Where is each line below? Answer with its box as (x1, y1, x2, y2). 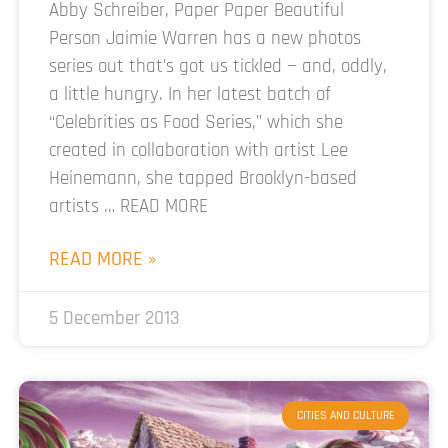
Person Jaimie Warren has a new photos (49, 26, 361, 52)
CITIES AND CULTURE (296, 407, 395, 423)
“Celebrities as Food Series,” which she (49, 110, 343, 136)
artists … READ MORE (49, 194, 208, 220)
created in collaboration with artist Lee (49, 138, 348, 164)
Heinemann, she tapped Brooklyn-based (49, 166, 357, 192)
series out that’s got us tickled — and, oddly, (49, 54, 387, 80)
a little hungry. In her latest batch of (49, 82, 331, 108)
